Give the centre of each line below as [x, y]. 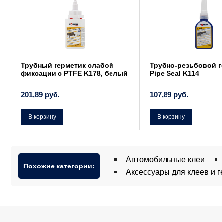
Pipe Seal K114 [174, 74]
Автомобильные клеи [165, 159]
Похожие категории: [59, 166]
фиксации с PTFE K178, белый [74, 74]
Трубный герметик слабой [67, 66]
